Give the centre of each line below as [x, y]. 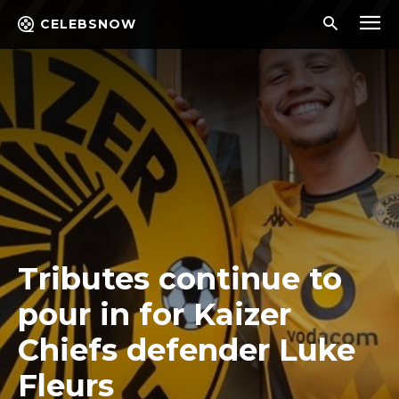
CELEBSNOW [88, 24]
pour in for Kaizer [155, 314]
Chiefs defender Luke [187, 350]
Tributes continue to [180, 279]
